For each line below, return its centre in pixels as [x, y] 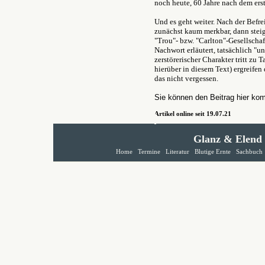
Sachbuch [249, 152]
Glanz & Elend [227, 139]
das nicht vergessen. [186, 78]
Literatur [177, 152]
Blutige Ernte [213, 152]
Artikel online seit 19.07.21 [193, 114]
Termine [149, 152]
